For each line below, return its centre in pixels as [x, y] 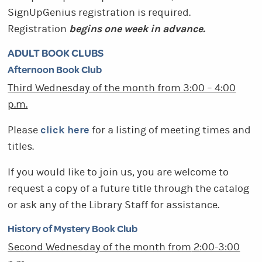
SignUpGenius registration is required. [99, 13]
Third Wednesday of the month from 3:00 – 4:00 [122, 88]
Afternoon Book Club [55, 69]
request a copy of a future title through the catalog [129, 189]
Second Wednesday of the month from [100, 247]
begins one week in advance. [137, 29]
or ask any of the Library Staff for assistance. [114, 205]
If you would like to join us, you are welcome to [118, 173]
